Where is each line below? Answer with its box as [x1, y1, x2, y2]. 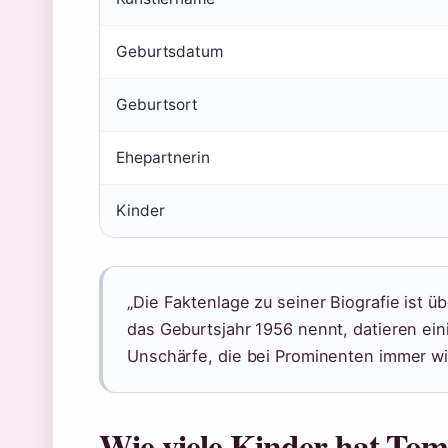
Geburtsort [116, 95, 198, 114]
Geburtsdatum [116, 42, 223, 61]
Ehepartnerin [116, 148, 210, 167]
